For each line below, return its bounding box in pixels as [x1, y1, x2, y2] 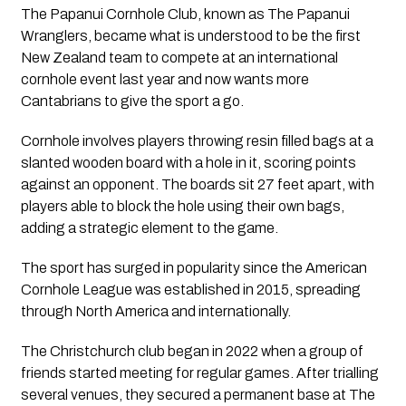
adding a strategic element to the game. [20, 220, 278, 237]
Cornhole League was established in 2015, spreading [20, 282, 361, 298]
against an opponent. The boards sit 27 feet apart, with [20, 177, 374, 193]
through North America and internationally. [20, 304, 291, 320]
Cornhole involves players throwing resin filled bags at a [20, 133, 373, 150]
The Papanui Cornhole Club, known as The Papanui [20, 6, 350, 23]
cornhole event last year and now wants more [20, 72, 309, 88]
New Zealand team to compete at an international [20, 50, 338, 66]
